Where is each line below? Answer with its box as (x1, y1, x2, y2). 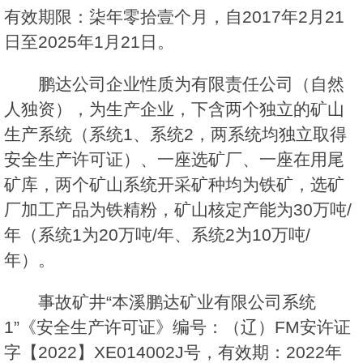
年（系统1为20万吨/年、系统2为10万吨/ (4, 225, 310, 245)
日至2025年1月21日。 (4, 32, 174, 52)
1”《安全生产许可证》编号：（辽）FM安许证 (4, 318, 351, 337)
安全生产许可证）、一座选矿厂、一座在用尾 (4, 150, 344, 169)
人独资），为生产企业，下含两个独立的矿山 (4, 100, 344, 119)
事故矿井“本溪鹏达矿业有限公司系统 (38, 293, 316, 312)
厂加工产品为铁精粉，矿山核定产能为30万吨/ (4, 200, 352, 220)
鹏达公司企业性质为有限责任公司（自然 (38, 75, 344, 94)
